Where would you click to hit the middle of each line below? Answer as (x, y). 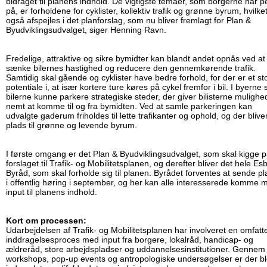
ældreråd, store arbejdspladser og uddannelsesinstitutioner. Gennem (136, 249)
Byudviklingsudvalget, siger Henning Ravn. (86, 30)
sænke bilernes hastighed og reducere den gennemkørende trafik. (131, 68)
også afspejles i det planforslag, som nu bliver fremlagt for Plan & (128, 21)
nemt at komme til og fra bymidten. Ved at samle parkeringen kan (129, 106)
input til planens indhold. (52, 192)
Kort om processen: (46, 221)
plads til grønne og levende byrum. (72, 125)
